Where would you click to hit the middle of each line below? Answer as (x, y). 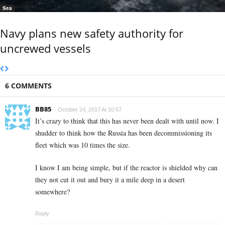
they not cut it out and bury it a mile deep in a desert (110, 180)
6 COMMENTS (28, 86)
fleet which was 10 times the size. (83, 145)
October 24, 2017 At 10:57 (90, 110)
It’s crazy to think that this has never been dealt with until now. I (127, 121)
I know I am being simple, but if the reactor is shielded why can (126, 168)
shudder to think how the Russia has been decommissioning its (124, 133)
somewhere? (52, 192)
